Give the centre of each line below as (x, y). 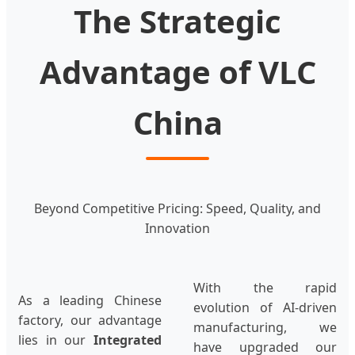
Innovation (177, 229)
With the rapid (265, 288)
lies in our (56, 340)
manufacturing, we (265, 328)
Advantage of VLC (177, 72)
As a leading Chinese (90, 301)
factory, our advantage (90, 321)
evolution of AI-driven (265, 308)
